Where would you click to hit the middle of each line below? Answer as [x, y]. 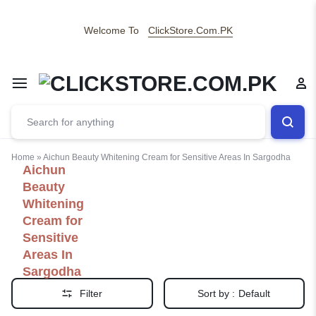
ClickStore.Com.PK [190, 30]
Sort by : [217, 293]
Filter [91, 293]
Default [255, 293]
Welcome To [111, 30]
